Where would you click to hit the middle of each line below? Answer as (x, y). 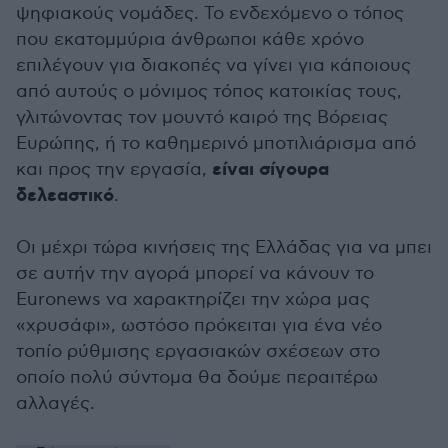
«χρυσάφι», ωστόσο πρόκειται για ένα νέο (199, 325)
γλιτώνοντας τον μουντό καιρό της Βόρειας (202, 117)
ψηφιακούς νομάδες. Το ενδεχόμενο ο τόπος (210, 13)
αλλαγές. (55, 403)
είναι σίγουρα (270, 170)
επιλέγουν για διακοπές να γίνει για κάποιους (213, 65)
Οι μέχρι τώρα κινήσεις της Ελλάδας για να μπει (224, 247)
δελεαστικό (65, 196)
